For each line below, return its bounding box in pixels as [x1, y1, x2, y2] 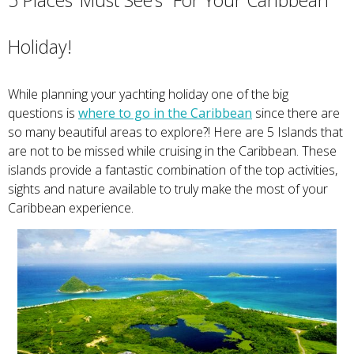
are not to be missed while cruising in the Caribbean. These [8, 142, 337, 160]
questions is [8, 104, 75, 122]
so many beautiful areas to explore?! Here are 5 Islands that [8, 123, 343, 141]
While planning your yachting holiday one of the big [8, 85, 288, 104]
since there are [252, 104, 340, 122]
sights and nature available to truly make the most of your [8, 180, 328, 198]
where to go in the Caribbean [78, 104, 252, 122]
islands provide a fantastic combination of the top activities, [8, 161, 337, 179]
